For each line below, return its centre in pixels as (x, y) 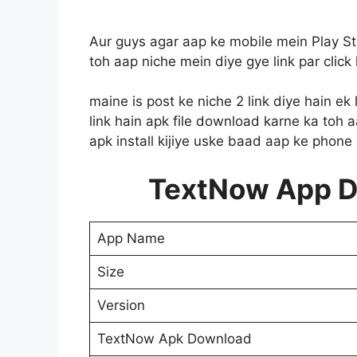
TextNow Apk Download (174, 338)
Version (121, 305)
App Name (131, 238)
